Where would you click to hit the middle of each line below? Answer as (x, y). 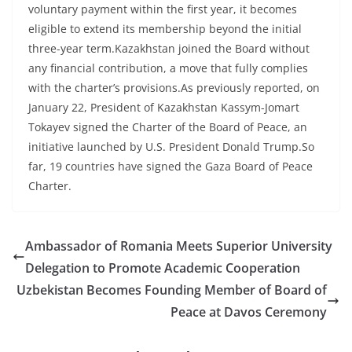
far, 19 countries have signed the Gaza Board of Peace (170, 167)
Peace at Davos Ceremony (249, 312)
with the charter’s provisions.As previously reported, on (174, 88)
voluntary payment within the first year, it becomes (163, 9)
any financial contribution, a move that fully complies (168, 68)
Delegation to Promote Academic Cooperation (163, 268)
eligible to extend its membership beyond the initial (165, 29)
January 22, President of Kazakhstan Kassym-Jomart (164, 108)
